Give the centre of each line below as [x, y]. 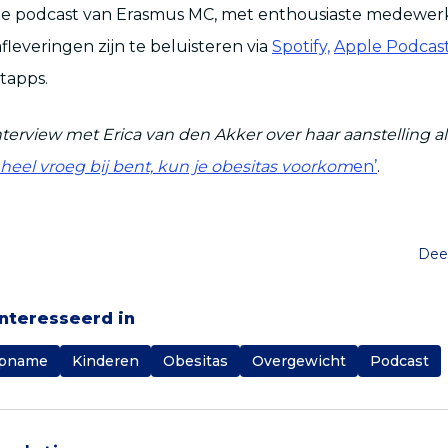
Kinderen [105, 361]
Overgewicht [299, 361]
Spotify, [301, 47]
